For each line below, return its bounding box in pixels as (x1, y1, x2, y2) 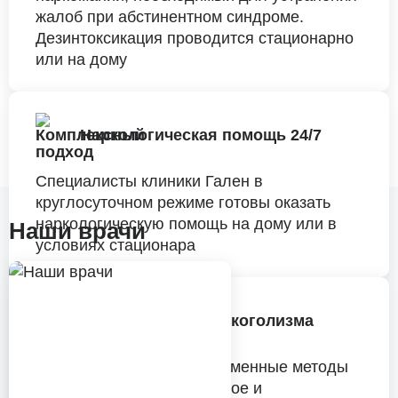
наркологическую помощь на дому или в (36, 215, 337, 233)
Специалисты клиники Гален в (36, 172, 263, 190)
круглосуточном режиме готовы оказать (36, 194, 330, 211)
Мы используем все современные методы (36, 358, 348, 376)
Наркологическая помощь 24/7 (80, 125, 322, 144)
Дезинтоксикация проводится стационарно (36, 29, 354, 47)
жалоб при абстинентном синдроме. (36, 8, 304, 26)
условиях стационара (36, 236, 195, 254)
